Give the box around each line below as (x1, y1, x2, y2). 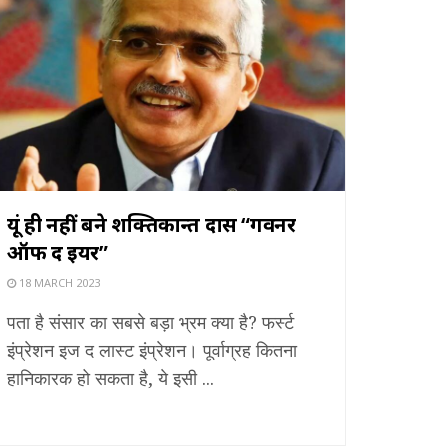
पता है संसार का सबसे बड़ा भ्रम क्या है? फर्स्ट (7, 309, 294, 334)
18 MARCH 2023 (16, 274, 100, 290)
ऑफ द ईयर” (7, 238, 108, 266)
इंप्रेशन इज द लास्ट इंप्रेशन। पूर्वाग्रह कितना (7, 337, 297, 362)
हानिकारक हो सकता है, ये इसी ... (7, 365, 214, 390)
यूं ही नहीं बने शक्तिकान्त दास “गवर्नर (7, 210, 296, 238)
